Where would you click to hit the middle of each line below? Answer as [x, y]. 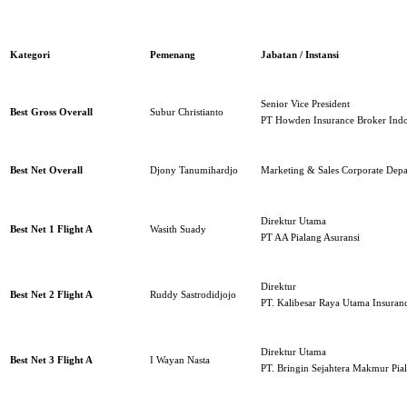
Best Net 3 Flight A [51, 361]
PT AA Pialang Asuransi [310, 238]
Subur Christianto [187, 113]
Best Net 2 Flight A [51, 295]
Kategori [30, 55]
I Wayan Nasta [180, 361]
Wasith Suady [178, 230]
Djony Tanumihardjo [194, 171]
